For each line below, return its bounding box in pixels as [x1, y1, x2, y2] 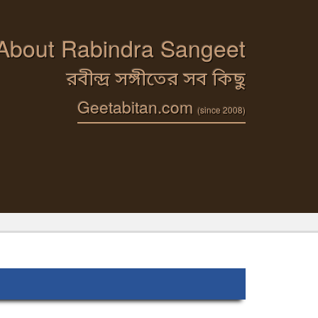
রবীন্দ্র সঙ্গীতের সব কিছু [66, 68, 246, 93]
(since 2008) [197, 104, 246, 116]
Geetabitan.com [77, 95, 197, 119]
